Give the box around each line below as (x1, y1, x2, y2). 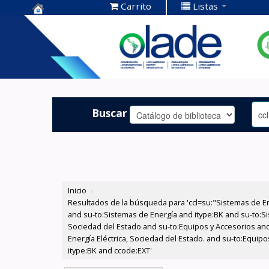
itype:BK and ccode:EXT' (68, 245, 153, 256)
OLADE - (32, 53, 78, 69)
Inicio (68, 185, 87, 196)
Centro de (32, 16, 88, 32)
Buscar (92, 105, 128, 120)
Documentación (32, 34, 122, 50)
